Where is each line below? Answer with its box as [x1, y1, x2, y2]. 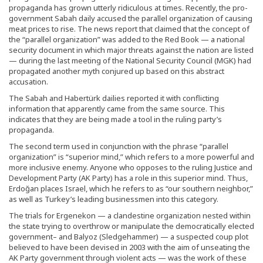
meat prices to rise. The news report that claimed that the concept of [9, 23, 249, 35]
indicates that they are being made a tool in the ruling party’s [9, 114, 222, 125]
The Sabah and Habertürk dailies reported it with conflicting [9, 93, 219, 104]
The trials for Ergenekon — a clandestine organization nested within [9, 210, 251, 221]
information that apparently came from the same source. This [9, 103, 225, 114]
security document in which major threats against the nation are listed [9, 45, 254, 56]
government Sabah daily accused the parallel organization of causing [9, 13, 252, 24]
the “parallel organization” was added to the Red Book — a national [9, 34, 245, 45]
